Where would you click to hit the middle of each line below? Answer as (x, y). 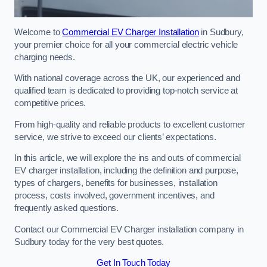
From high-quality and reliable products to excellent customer (130, 124)
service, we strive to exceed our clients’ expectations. (116, 137)
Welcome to (38, 32)
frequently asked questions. (67, 208)
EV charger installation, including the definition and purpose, (126, 171)
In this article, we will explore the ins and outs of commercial (128, 158)
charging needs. (45, 57)
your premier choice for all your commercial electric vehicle (126, 44)
